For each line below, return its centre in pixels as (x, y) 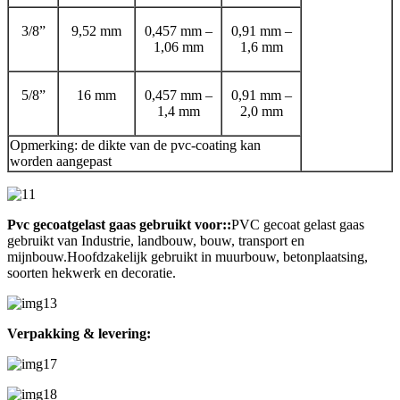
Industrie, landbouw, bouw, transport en (193, 240)
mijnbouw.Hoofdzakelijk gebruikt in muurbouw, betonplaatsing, (187, 256)
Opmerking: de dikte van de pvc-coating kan (135, 145)
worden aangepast (61, 161)
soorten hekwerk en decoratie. (92, 272)
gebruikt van (42, 240)
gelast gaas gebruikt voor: (149, 224)
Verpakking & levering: (79, 333)
